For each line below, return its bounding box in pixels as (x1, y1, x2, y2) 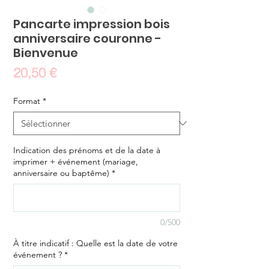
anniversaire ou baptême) (13, 167, 109, 178)
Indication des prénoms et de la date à (13, 144, 160, 156)
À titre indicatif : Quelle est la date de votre (13, 237, 178, 249)
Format (13, 95, 40, 106)
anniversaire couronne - (13, 29, 162, 47)
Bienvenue (13, 44, 78, 61)
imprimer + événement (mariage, (13, 156, 138, 167)
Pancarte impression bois (13, 15, 170, 32)
